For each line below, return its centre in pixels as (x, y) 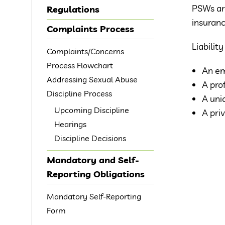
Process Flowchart (80, 65)
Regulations (73, 9)
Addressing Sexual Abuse (92, 79)
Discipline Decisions (90, 138)
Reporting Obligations (96, 174)
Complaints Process (90, 29)
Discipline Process (79, 93)
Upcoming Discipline (92, 110)
